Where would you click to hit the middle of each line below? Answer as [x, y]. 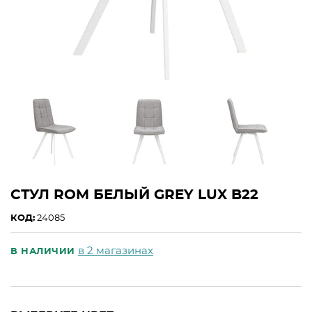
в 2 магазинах [116, 251]
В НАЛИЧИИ [44, 252]
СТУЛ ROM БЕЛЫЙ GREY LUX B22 [134, 195]
